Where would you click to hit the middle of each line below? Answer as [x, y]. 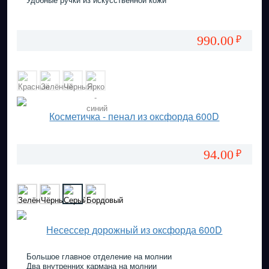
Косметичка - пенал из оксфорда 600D [134, 116]
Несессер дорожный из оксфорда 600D [134, 229]
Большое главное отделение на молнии [99, 256]
